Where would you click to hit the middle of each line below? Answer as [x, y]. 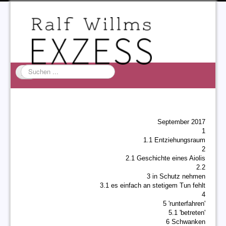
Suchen [32, 69]
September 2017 [181, 122]
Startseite [35, 96]
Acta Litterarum [45, 148]
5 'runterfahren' [184, 204]
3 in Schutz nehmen [176, 176]
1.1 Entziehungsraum [174, 140]
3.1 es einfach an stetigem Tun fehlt [153, 185]
